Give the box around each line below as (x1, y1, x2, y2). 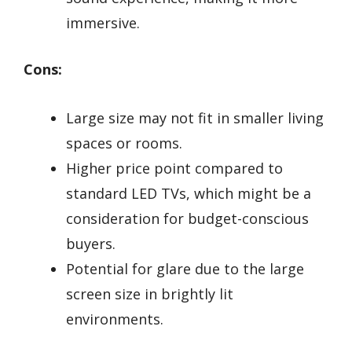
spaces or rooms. (66, 134, 182, 153)
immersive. (66, 13, 140, 32)
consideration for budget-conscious (66, 209, 309, 229)
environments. (66, 310, 163, 329)
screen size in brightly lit (66, 284, 233, 304)
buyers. (66, 234, 115, 254)
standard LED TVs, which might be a (66, 184, 311, 203)
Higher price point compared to (66, 159, 283, 178)
